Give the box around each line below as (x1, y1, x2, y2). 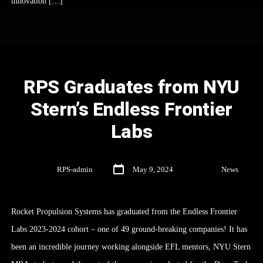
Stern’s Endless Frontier (30, 96, 233, 124)
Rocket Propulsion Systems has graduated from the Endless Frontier (11, 207, 237, 217)
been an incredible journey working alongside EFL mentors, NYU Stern (11, 242, 251, 252)
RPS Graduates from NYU (23, 73, 240, 102)
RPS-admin (57, 166, 93, 174)
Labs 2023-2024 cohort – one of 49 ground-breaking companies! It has (11, 225, 247, 234)
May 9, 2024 (133, 166, 173, 174)
